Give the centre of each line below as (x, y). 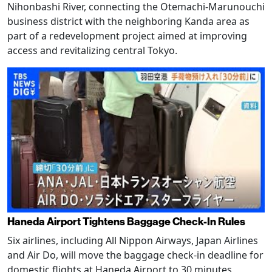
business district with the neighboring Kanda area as (128, 22)
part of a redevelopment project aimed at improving (127, 36)
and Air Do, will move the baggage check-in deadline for (135, 255)
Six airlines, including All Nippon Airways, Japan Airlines (133, 240)
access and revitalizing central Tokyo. (92, 51)
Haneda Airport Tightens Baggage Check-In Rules (126, 222)
